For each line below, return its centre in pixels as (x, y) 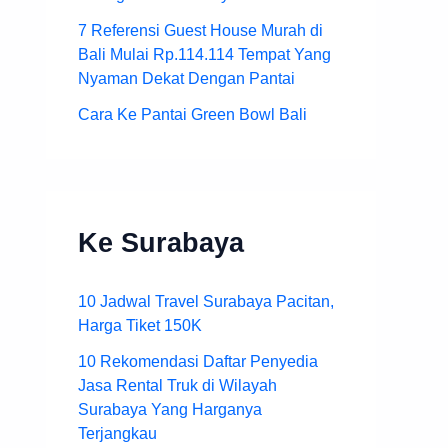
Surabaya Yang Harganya (170, 410)
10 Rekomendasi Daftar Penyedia (198, 362)
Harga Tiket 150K (140, 326)
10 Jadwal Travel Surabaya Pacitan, (206, 302)
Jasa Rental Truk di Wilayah (177, 386)
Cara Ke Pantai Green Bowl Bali (192, 114)
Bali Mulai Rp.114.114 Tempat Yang (204, 54)
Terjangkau (117, 434)
